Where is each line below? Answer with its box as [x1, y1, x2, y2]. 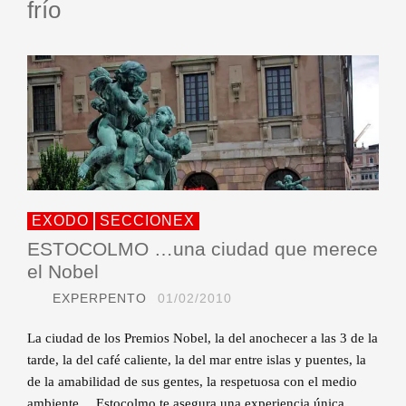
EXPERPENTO [53, 291, 147, 306]
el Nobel [27, 261, 99, 283]
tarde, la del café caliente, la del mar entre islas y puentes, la [27, 353, 366, 368]
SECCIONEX [100, 213, 195, 229]
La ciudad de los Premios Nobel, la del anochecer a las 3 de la [27, 331, 378, 346]
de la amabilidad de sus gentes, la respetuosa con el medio [27, 374, 357, 390]
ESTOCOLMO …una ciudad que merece [27, 238, 378, 260]
